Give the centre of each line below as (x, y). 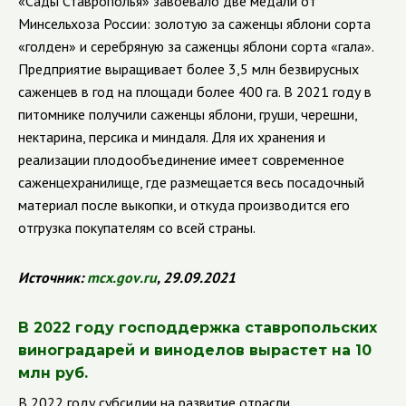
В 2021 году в (328, 92)
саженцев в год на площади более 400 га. (151, 92)
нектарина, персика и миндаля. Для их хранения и (172, 137)
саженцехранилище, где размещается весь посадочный (191, 182)
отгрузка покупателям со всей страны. (137, 227)
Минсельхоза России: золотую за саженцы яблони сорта (194, 24)
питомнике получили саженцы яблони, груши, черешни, (188, 114)
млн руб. (53, 373)
